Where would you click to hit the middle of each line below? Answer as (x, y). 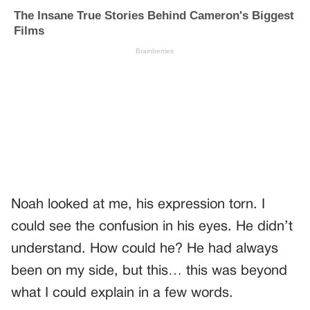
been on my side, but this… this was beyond (149, 272)
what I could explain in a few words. (122, 294)
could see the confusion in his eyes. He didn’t (152, 227)
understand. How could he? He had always (145, 249)
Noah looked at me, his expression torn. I (138, 205)
